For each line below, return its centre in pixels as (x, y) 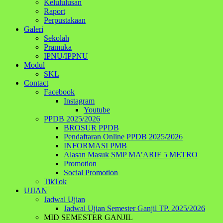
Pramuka (58, 47)
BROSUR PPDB (91, 128)
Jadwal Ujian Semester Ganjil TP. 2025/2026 (134, 208)
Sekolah (56, 38)
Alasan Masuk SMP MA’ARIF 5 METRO (131, 155)
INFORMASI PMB (95, 146)
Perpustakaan (65, 20)
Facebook (59, 92)
